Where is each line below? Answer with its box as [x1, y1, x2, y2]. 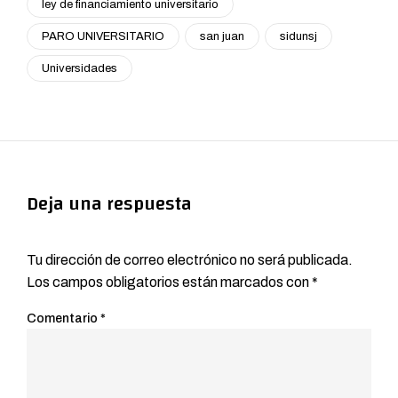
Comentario [27, 311, 100, 325]
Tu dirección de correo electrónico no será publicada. [27, 251, 353, 267]
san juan [200, 29, 244, 43]
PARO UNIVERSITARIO [42, 29, 164, 43]
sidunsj [280, 29, 317, 43]
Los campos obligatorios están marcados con [27, 274, 312, 290]
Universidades [42, 61, 117, 75]
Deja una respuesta [27, 186, 192, 221]
